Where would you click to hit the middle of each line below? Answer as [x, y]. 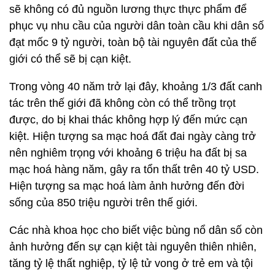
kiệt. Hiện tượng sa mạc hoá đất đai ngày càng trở [133, 136]
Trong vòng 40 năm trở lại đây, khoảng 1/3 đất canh [136, 87]
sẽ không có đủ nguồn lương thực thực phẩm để [128, 9]
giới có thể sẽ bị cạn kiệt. [70, 59]
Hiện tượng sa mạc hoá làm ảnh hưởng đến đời [127, 186]
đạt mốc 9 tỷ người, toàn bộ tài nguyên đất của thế [133, 42]
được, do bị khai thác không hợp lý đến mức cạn [128, 120]
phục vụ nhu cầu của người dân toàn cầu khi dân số [137, 26]
